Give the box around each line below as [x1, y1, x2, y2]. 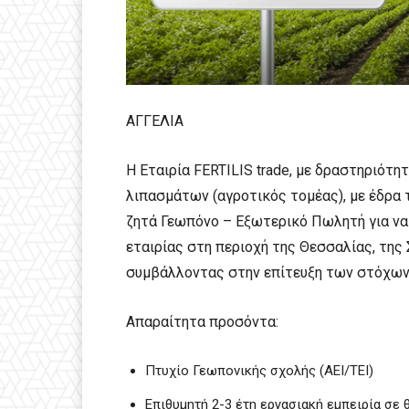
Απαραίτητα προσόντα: [126, 312, 278, 330]
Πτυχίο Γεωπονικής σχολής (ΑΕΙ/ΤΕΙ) [145, 362, 373, 379]
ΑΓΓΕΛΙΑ [126, 111, 184, 130]
